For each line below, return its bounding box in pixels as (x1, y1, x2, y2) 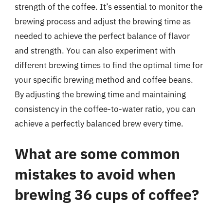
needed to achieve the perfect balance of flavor (15, 31, 190, 41)
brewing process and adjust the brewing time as (15, 16, 191, 27)
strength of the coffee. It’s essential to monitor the (15, 1, 202, 12)
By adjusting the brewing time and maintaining (15, 89, 186, 100)
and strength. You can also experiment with (15, 45, 176, 56)
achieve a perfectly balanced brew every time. (15, 118, 183, 129)
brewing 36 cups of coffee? (15, 184, 199, 204)
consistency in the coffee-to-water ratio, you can (15, 104, 196, 114)
